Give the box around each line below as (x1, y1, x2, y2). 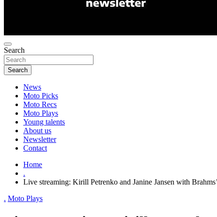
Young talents (23, 118, 65, 126)
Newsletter (23, 135, 56, 143)
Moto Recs (23, 100, 57, 108)
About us (23, 126, 51, 135)
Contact (23, 144, 47, 152)
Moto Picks (23, 92, 58, 100)
